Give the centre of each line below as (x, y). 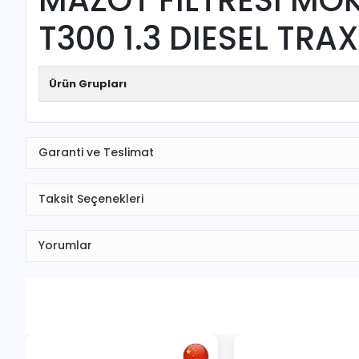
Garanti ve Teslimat (96, 153)
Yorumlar (65, 246)
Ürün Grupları (88, 83)
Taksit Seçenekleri (91, 199)
